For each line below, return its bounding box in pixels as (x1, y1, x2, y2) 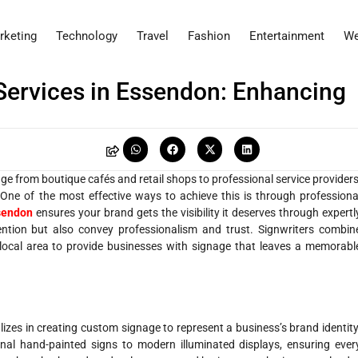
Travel (137, 29, 169, 44)
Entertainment (249, 29, 324, 44)
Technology (56, 29, 117, 44)
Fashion (188, 29, 230, 44)
